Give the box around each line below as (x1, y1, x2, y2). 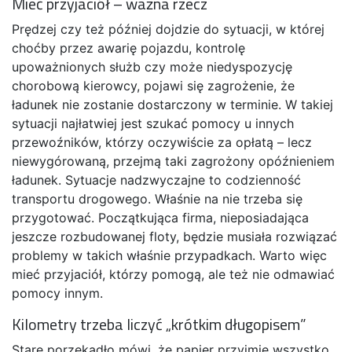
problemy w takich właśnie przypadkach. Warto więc (12, 247, 327, 263)
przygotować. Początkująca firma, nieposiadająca (12, 210, 309, 225)
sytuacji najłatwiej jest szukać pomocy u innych (12, 115, 294, 131)
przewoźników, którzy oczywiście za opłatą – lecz (12, 134, 312, 150)
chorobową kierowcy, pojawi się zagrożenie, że (12, 78, 295, 93)
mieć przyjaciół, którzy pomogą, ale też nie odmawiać (12, 266, 335, 282)
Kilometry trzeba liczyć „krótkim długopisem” (12, 312, 306, 336)
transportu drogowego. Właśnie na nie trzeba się (12, 191, 302, 207)
